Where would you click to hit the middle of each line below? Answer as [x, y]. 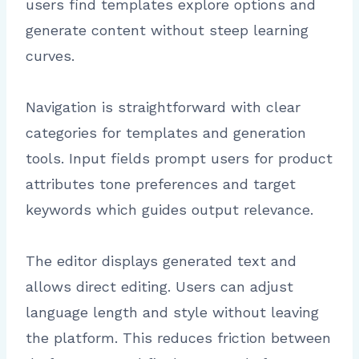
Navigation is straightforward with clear [163, 107]
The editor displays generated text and [161, 260]
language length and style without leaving [172, 312]
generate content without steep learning [167, 30]
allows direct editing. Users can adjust [159, 286]
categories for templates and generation [166, 132]
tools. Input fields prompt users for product [179, 158]
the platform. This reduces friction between [178, 337]
